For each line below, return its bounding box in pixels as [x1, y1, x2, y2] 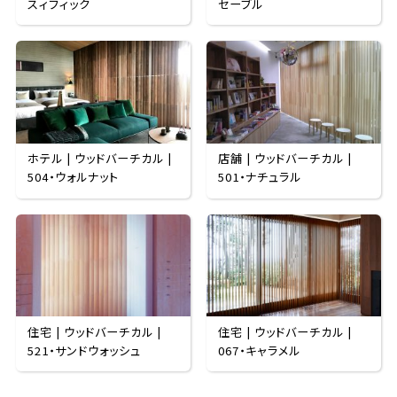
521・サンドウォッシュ [27, 341, 142, 359]
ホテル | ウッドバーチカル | [27, 150, 173, 167]
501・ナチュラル [218, 168, 302, 186]
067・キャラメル [218, 341, 301, 359]
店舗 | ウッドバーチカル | [218, 150, 353, 167]
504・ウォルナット [27, 168, 120, 186]
